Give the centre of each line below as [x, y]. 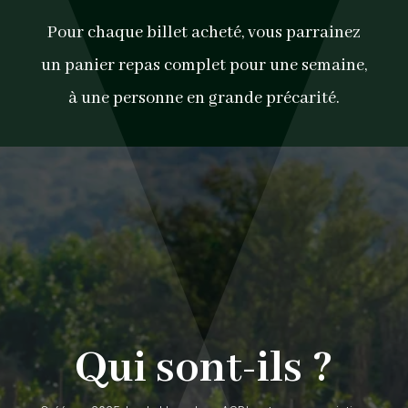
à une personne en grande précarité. [204, 98]
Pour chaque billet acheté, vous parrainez [204, 33]
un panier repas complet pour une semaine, [204, 66]
